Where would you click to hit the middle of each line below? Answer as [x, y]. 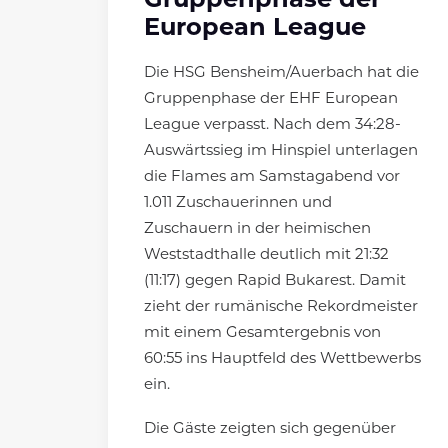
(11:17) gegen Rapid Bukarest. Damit [275, 282]
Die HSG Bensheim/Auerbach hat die [281, 74]
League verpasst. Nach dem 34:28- [272, 126]
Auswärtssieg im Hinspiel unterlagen [281, 152]
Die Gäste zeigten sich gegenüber [270, 430]
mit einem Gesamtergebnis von [262, 334]
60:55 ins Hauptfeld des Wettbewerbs [282, 360]
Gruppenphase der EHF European [271, 100]
